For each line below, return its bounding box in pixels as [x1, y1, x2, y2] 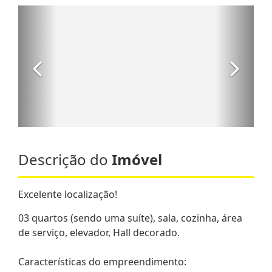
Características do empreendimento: [18, 254, 186, 268]
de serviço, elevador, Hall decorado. [18, 225, 180, 239]
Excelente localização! [18, 187, 117, 201]
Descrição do [18, 149, 112, 169]
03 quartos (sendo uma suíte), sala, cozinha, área [18, 211, 242, 225]
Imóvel [112, 149, 162, 169]
